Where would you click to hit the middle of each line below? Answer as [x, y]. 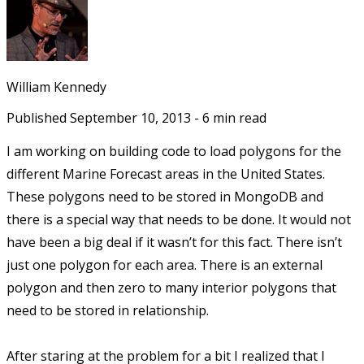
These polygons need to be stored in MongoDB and [165, 197]
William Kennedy [56, 87]
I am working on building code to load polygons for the [174, 152]
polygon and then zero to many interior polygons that [171, 288]
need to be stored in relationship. [108, 311]
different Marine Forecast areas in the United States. [166, 174]
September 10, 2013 [130, 118]
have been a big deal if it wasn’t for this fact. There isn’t [174, 243]
